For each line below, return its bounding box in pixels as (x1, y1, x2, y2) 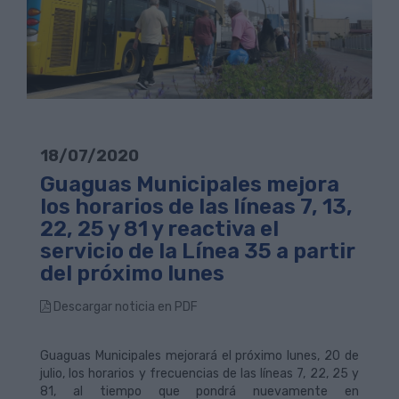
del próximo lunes (40, 261, 224, 287)
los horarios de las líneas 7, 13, (40, 194, 353, 220)
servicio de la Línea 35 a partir (40, 239, 355, 265)
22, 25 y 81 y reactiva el (40, 216, 279, 242)
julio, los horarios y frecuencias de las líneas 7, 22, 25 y (40, 366, 359, 382)
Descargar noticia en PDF (51, 299, 198, 315)
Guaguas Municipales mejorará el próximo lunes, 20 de (40, 348, 359, 364)
